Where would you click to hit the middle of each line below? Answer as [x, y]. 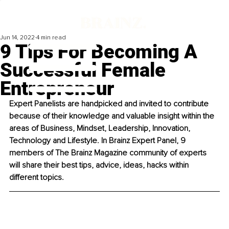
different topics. [38, 178]
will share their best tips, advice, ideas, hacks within [100, 165]
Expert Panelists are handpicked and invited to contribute [110, 104]
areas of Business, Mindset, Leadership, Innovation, [101, 129]
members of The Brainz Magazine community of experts [109, 153]
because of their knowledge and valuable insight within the [113, 116]
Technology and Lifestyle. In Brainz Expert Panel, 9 [98, 141]
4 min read [51, 38]
